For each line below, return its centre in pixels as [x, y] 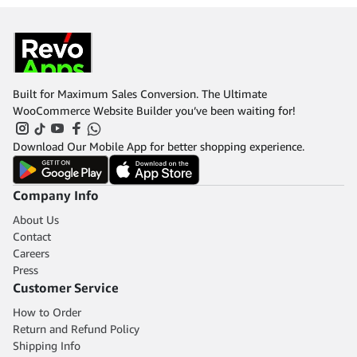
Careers [31, 253]
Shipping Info [47, 346]
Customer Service [66, 288]
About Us [36, 220]
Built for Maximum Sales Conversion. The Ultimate [140, 94]
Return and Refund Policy [76, 329]
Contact [32, 237]
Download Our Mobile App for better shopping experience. [159, 147]
